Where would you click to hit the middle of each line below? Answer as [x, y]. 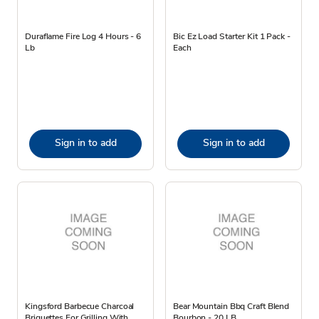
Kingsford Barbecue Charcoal [80, 306]
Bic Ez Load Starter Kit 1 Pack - [232, 36]
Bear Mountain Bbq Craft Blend [231, 306]
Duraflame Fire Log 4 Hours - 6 [83, 36]
